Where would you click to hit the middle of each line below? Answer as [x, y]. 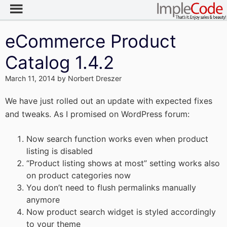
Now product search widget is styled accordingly [121, 212]
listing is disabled [60, 151]
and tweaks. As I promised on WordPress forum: [97, 114]
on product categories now [79, 175]
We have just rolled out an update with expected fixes [109, 101]
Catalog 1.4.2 [60, 62]
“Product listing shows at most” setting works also [123, 163]
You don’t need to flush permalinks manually [111, 187]
